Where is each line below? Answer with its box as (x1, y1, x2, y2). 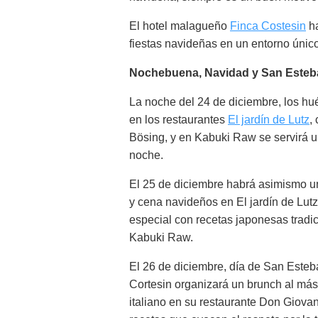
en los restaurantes (129, 114, 228, 126)
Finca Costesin (230, 20, 306, 32)
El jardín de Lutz (228, 114, 309, 126)
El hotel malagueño (129, 20, 230, 32)
